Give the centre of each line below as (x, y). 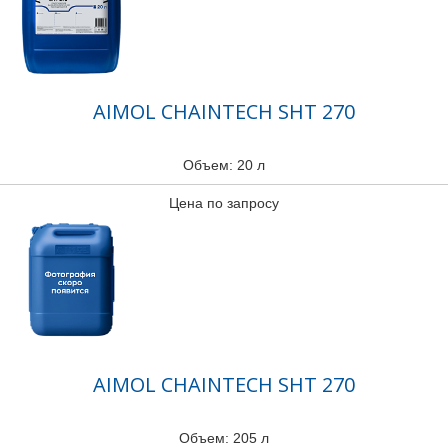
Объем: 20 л (224, 165)
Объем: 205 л (224, 438)
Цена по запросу (224, 203)
